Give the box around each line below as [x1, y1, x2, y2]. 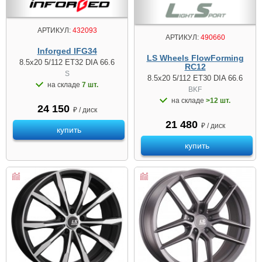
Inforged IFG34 [37, 46, 97, 56]
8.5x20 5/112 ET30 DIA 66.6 [147, 73, 243, 82]
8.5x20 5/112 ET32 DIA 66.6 [19, 57, 115, 67]
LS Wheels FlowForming [146, 53, 244, 63]
